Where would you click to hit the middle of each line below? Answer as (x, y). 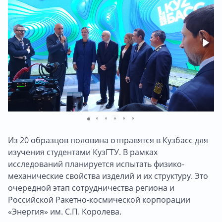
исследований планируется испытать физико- (96, 164)
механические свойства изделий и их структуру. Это (108, 176)
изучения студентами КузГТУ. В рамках (83, 152)
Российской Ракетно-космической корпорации (99, 199)
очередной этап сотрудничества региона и (91, 188)
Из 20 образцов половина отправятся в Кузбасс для (108, 140)
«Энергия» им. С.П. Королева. (65, 211)
